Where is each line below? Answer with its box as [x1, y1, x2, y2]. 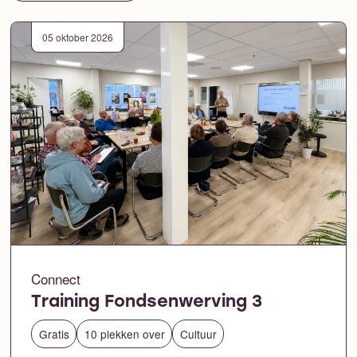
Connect [31, 269, 81, 289]
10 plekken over [84, 325, 165, 342]
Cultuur [179, 325, 217, 342]
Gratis [38, 325, 69, 342]
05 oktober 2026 [42, 29, 113, 44]
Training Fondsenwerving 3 [31, 294, 263, 312]
